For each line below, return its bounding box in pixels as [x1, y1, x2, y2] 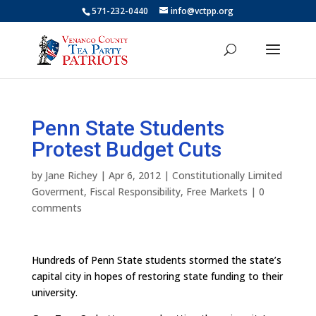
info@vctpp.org [171, 5, 234, 17]
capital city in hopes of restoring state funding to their [31, 269, 283, 283]
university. [31, 286, 78, 299]
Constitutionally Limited [171, 169, 282, 182]
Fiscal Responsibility [89, 185, 181, 198]
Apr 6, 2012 [108, 169, 161, 182]
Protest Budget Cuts [31, 137, 221, 162]
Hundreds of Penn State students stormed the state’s [31, 253, 281, 267]
